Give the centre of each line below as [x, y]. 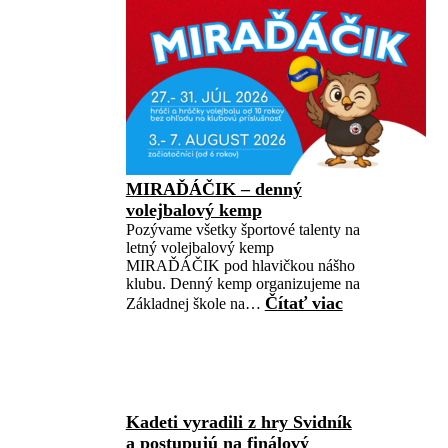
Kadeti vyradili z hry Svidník [238, 422]
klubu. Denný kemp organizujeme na [242, 283]
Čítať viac [303, 303]
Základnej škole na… [195, 303]
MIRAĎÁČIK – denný [213, 189]
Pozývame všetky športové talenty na [242, 229]
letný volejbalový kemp [199, 247]
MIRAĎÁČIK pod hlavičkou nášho [240, 265]
